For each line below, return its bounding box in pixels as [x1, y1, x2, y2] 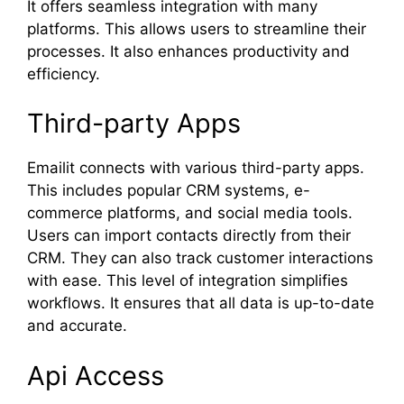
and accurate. [27, 317, 127, 335]
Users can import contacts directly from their [27, 226, 351, 244]
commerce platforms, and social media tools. [27, 204, 353, 222]
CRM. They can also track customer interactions [27, 249, 373, 267]
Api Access [27, 359, 164, 391]
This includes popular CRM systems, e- [27, 181, 310, 199]
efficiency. [27, 64, 100, 83]
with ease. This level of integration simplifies [27, 271, 348, 289]
